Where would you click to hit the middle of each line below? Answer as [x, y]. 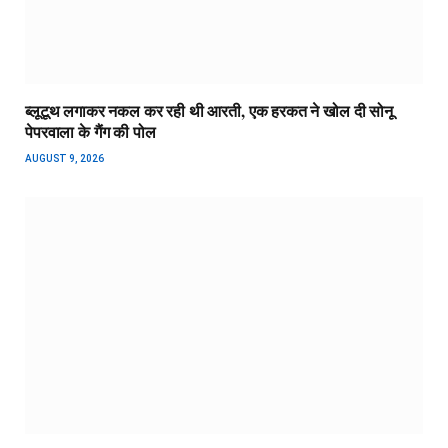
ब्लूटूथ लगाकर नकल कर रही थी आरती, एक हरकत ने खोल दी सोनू [209, 111]
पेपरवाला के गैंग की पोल [90, 132]
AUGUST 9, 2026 [64, 159]
